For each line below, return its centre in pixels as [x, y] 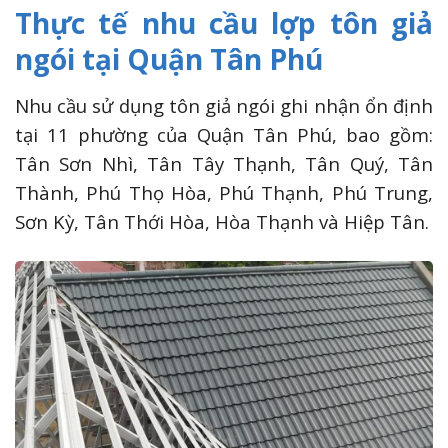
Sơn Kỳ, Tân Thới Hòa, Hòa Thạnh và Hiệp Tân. [222, 222]
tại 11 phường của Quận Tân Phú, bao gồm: [224, 135]
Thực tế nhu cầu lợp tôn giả [224, 23]
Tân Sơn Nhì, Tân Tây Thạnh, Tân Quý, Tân [224, 164]
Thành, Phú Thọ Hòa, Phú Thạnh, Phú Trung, [224, 193]
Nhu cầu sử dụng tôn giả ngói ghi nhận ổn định [224, 106]
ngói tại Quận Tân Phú [169, 59]
